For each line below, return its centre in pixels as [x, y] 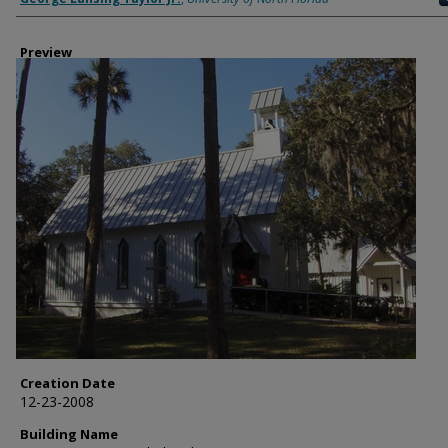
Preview [46, 52]
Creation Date [67, 383]
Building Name [69, 434]
